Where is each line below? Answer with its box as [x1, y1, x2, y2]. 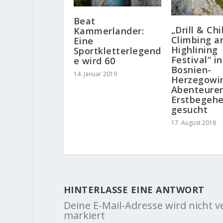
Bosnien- [171, 63, 212, 76]
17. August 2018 [171, 118, 216, 127]
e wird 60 [73, 55, 115, 67]
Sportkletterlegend [73, 45, 161, 57]
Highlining [171, 43, 218, 56]
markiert [63, 208, 105, 222]
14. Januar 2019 [73, 70, 117, 79]
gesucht [171, 103, 208, 115]
